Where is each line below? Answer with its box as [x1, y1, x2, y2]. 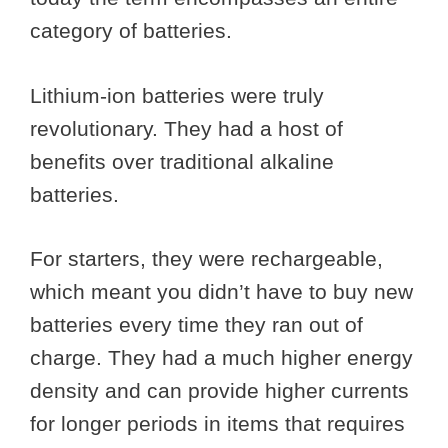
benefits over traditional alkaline [30, 149, 334, 173]
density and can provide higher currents [30, 379, 409, 403]
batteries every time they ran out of [30, 313, 363, 337]
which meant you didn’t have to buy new [30, 280, 413, 304]
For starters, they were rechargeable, [30, 247, 383, 271]
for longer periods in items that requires [30, 412, 405, 436]
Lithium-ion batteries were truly [30, 83, 324, 107]
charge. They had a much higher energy [30, 346, 413, 370]
